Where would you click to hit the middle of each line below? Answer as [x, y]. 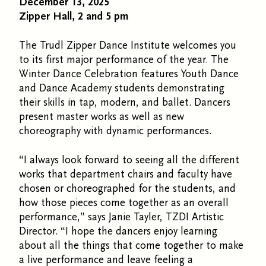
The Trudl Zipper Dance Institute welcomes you [128, 46]
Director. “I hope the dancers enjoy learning [118, 232]
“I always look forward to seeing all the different [129, 160]
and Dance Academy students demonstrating [122, 88]
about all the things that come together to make [131, 246]
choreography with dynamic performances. [117, 131]
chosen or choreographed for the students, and [127, 189]
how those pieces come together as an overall [124, 203]
